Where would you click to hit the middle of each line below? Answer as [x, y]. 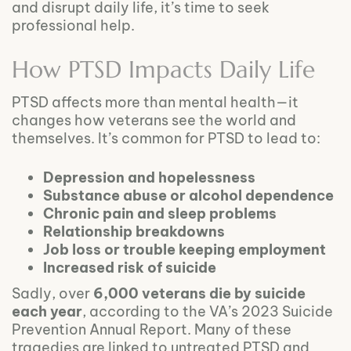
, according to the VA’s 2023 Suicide [208, 311]
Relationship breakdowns [134, 231]
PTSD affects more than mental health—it [155, 102]
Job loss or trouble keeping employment [185, 249]
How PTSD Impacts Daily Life [163, 69]
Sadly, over [52, 293]
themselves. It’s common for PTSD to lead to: [166, 138]
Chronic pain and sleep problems [160, 213]
